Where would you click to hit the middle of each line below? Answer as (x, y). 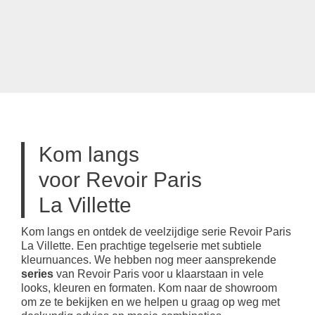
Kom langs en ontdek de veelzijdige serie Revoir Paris (156, 232)
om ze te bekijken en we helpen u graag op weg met (150, 302)
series (37, 274)
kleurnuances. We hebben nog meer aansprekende (149, 260)
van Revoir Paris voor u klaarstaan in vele (159, 274)
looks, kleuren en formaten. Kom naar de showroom (149, 288)
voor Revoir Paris (120, 180)
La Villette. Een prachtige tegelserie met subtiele (141, 246)
